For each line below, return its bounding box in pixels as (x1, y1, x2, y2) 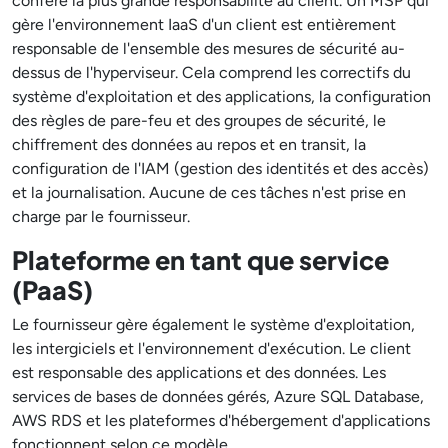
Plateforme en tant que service (12, 244, 389, 276)
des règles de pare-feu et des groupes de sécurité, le (12, 111, 386, 130)
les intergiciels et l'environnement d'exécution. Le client (12, 339, 411, 358)
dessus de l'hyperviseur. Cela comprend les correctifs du (12, 63, 411, 82)
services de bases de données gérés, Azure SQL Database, (12, 387, 424, 406)
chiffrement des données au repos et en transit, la (12, 135, 366, 154)
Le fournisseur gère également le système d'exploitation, (12, 315, 415, 334)
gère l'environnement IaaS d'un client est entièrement (12, 15, 396, 34)
